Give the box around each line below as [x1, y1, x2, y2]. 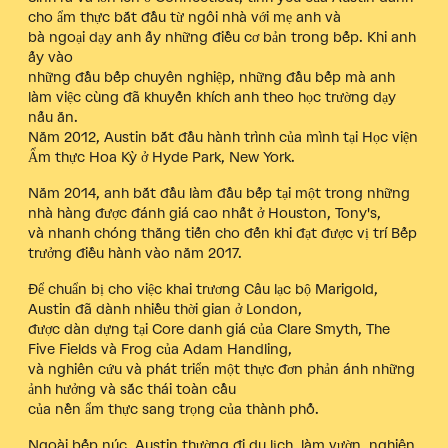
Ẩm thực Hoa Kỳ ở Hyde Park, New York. [28, 148, 295, 166]
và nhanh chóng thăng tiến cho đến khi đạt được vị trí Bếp [28, 224, 417, 242]
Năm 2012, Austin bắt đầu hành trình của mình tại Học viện [28, 128, 418, 146]
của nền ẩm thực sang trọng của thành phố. [28, 400, 319, 418]
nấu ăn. [28, 108, 78, 126]
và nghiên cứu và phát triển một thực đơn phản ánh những [28, 360, 415, 378]
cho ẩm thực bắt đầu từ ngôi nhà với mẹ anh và [28, 8, 341, 26]
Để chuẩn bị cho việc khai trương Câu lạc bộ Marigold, [28, 280, 378, 298]
